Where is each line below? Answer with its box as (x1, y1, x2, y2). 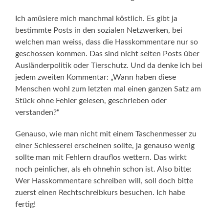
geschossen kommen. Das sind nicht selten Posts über (15, 49, 200, 58)
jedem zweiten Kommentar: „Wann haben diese (15, 73, 176, 81)
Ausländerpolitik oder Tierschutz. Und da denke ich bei (15, 61, 203, 69)
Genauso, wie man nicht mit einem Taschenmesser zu (15, 130, 197, 138)
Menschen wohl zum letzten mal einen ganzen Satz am (15, 85, 201, 93)
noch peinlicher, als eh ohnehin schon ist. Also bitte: (15, 165, 192, 173)
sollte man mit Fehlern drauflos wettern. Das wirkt (15, 153, 187, 161)
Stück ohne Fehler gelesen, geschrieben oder (15, 96, 167, 105)
